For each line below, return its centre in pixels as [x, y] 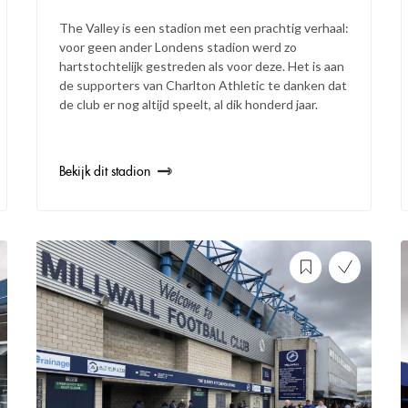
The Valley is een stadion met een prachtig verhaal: [204, 27]
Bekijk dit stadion [104, 171]
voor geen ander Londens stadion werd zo [178, 46]
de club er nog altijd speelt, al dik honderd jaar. [188, 104]
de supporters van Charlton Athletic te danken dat [203, 85]
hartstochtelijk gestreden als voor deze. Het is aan [201, 66]
